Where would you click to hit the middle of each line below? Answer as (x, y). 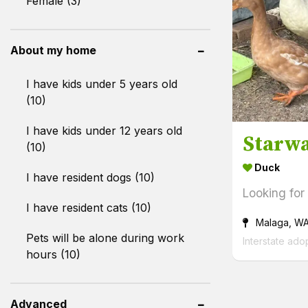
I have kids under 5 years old (102, 84)
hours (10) (53, 254)
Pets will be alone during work (105, 238)
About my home (53, 50)
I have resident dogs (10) (90, 177)
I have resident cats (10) (89, 207)
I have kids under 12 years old (104, 130)
